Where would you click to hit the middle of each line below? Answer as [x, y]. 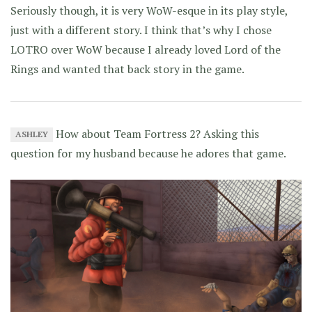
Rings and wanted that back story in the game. [127, 69]
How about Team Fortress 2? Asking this [156, 133]
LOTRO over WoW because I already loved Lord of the [146, 49]
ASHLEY [32, 134]
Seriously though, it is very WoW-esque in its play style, [149, 10]
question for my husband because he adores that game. [148, 153]
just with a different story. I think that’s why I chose [141, 30]
